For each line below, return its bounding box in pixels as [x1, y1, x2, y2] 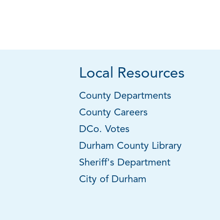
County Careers [79, 108, 148, 118]
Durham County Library [79, 141, 182, 151]
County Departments [79, 91, 174, 101]
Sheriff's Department [79, 158, 170, 168]
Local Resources [79, 66, 185, 82]
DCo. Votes [79, 125, 130, 135]
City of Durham [79, 175, 146, 185]
